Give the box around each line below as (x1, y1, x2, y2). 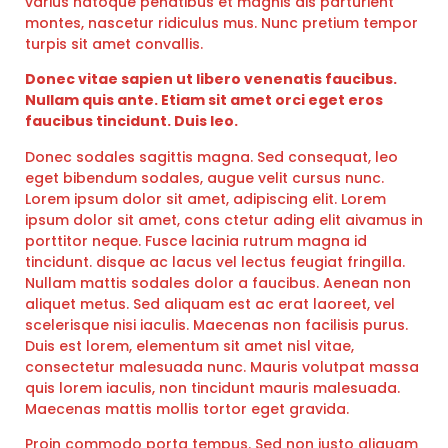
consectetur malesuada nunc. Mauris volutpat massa (25, 356, 419, 377)
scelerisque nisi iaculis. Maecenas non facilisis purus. (25, 314, 408, 335)
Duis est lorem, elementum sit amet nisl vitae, (25, 335, 354, 356)
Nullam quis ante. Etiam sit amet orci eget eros (25, 90, 383, 111)
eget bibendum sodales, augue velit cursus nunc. (25, 167, 384, 188)
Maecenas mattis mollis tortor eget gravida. (25, 398, 349, 419)
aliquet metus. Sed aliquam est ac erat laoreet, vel (25, 293, 395, 314)
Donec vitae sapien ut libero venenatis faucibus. (25, 69, 397, 90)
